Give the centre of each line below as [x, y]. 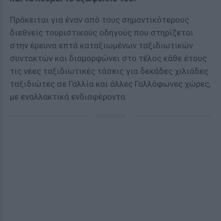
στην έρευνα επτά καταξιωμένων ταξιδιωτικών [101, 45]
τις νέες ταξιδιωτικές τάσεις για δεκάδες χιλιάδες [109, 71]
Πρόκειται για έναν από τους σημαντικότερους [99, 20]
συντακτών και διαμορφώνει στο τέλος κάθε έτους [108, 58]
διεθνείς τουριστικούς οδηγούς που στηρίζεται [102, 33]
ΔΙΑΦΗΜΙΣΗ [110, 115]
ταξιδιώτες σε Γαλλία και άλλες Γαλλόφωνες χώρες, [110, 84]
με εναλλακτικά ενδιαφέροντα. [69, 97]
